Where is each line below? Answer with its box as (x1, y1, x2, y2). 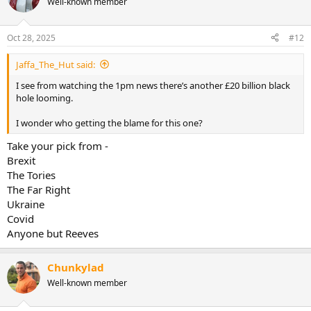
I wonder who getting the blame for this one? (16, 116, 203, 129)
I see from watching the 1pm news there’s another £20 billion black (16, 78, 290, 92)
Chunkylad (47, 260, 104, 274)
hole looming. (16, 91, 73, 104)
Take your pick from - (7, 139, 108, 153)
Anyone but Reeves (7, 226, 99, 240)
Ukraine (7, 197, 44, 211)
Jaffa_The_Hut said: (16, 58, 95, 71)
